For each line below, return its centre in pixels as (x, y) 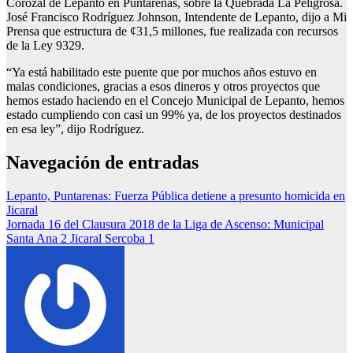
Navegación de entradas (102, 163)
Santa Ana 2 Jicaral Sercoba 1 (80, 239)
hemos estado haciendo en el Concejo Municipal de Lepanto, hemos (175, 101)
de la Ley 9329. (45, 46)
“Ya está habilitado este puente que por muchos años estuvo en (162, 72)
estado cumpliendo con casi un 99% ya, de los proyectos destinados (174, 115)
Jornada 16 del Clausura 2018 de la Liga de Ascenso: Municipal (165, 225)
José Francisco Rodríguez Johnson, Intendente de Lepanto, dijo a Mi (176, 17)
